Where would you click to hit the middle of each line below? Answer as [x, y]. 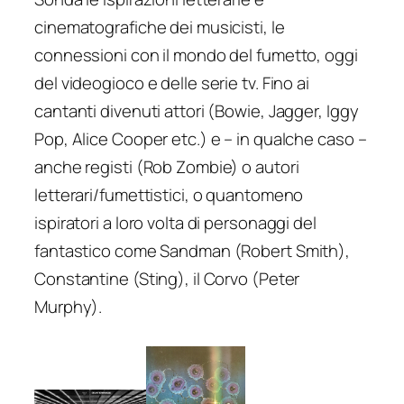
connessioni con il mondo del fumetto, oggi [196, 55]
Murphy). [69, 307]
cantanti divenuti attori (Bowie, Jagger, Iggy [197, 111]
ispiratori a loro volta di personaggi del [175, 223]
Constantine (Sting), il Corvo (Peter [167, 279]
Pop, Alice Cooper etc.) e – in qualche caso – [201, 139]
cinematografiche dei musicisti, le [160, 28]
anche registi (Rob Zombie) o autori [167, 167]
